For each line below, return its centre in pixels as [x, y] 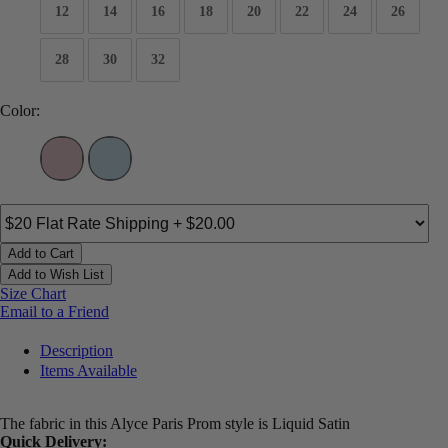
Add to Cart [41, 254]
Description [76, 351]
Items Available [88, 371]
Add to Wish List [56, 275]
